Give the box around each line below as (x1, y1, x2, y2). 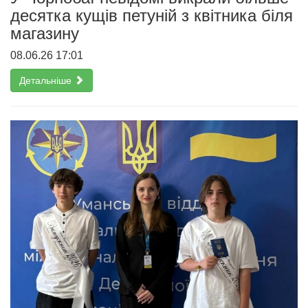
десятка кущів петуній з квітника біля (10, 5, 293, 25)
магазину (10, 23, 79, 43)
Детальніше (19, 74, 74, 86)
